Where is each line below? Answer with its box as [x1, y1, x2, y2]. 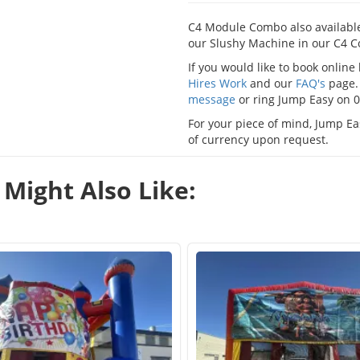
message [187, 92, 239, 108]
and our [246, 76, 296, 92]
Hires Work [187, 76, 247, 92]
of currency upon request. [187, 132, 329, 148]
